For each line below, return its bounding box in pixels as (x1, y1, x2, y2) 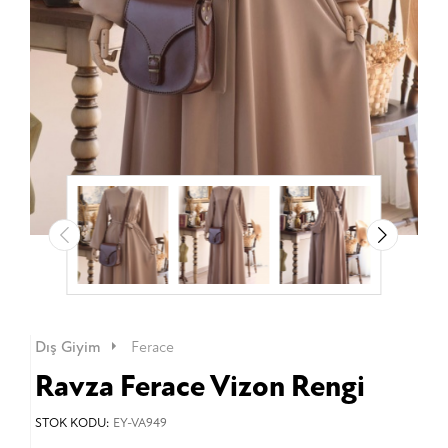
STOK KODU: (34, 415, 109, 431)
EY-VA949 (112, 415, 167, 431)
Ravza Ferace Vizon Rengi (34, 368, 365, 405)
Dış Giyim (34, 337, 101, 357)
